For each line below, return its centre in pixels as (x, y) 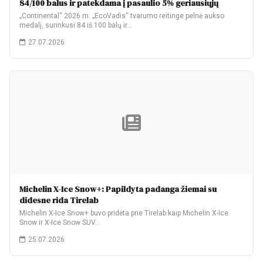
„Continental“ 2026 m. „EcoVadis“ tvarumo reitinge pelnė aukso (122, 16)
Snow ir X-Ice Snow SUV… (60, 222)
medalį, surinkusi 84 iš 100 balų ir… (76, 25)
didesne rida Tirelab (59, 200)
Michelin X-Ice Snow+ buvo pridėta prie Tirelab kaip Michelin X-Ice (124, 213)
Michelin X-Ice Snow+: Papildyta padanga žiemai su (118, 189)
